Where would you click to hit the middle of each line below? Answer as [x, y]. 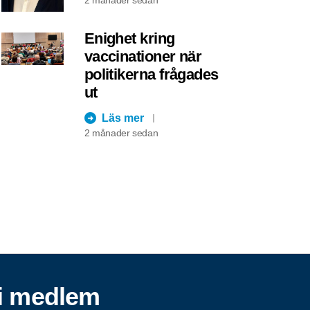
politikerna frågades [151, 74]
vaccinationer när [143, 56]
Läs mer [122, 118]
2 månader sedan [121, 133]
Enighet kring [129, 38]
